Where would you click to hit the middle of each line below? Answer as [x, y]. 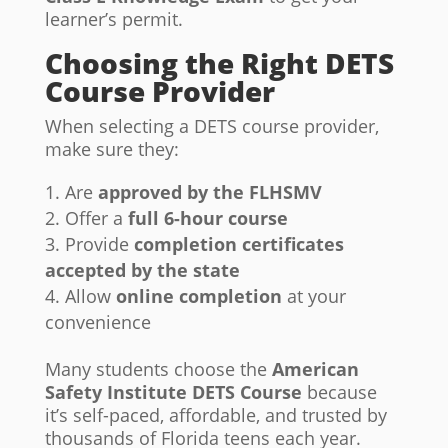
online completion [198, 296]
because [339, 392]
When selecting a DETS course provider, [211, 126]
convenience [97, 322]
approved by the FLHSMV [209, 192]
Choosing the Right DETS [219, 63]
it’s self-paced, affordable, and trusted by [215, 415]
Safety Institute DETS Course [173, 392]
